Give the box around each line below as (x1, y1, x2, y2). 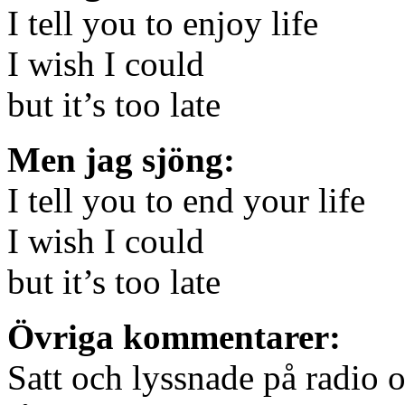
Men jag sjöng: (7, 140, 235, 180)
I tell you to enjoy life (7, 4, 318, 43)
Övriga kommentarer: (7, 317, 341, 357)
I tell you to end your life (7, 181, 365, 221)
